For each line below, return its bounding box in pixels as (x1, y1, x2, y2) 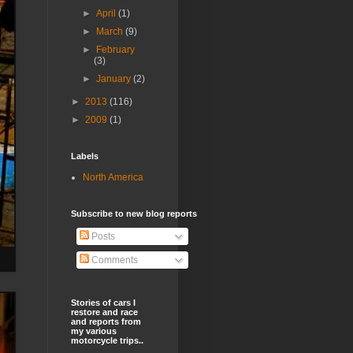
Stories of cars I (70, 298, 136, 308)
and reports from (70, 317, 141, 327)
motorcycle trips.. (70, 336, 143, 346)
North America (82, 172, 143, 184)
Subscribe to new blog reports (70, 209, 197, 219)
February (95, 44, 135, 56)
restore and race (70, 307, 138, 318)
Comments (88, 255, 138, 266)
